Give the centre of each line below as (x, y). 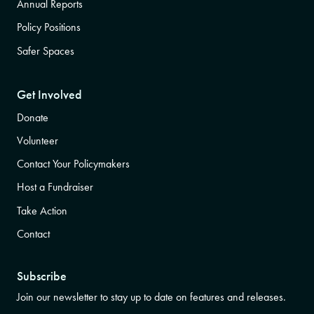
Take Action (42, 210)
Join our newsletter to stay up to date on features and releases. (151, 297)
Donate (33, 117)
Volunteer (37, 140)
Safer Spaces (46, 50)
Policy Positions (49, 27)
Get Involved (49, 95)
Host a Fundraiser (55, 187)
